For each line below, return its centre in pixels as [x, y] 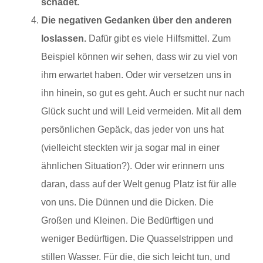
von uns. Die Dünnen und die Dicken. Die [127, 203]
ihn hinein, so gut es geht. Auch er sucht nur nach [143, 93]
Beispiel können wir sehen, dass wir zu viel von [139, 57]
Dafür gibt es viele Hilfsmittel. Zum [159, 39]
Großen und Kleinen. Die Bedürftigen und [127, 221]
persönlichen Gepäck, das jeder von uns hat [132, 130]
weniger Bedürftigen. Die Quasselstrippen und [137, 239]
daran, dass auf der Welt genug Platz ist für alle [139, 184]
